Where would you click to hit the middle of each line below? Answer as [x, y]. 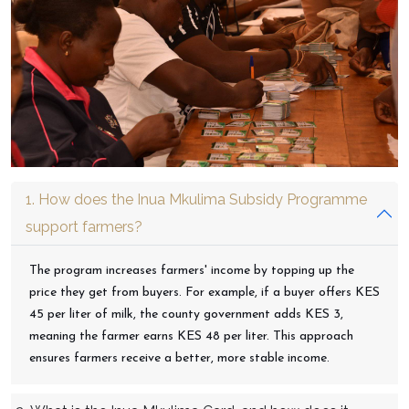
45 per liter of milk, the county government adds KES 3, [186, 315]
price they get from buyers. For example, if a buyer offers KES [204, 293]
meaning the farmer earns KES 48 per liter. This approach [191, 337]
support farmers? [84, 227]
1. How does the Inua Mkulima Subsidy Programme [196, 200]
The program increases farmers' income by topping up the [192, 271]
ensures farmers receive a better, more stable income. [179, 359]
